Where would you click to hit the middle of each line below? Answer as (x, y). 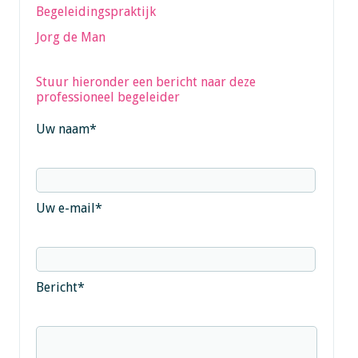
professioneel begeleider (107, 97)
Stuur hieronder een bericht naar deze (145, 82)
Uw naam (62, 129)
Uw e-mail (65, 208)
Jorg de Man (70, 37)
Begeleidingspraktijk (95, 11)
